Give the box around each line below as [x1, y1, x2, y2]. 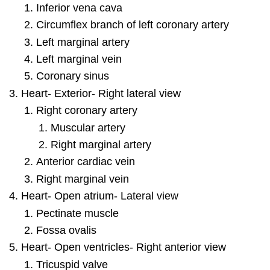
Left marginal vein [36, 53, 122, 66]
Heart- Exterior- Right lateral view [21, 87, 181, 99]
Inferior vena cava [36, 1, 122, 14]
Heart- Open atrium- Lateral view [21, 190, 179, 202]
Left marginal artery [36, 36, 130, 48]
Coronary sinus [36, 70, 109, 83]
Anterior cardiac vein [36, 155, 135, 168]
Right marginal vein [36, 172, 129, 185]
